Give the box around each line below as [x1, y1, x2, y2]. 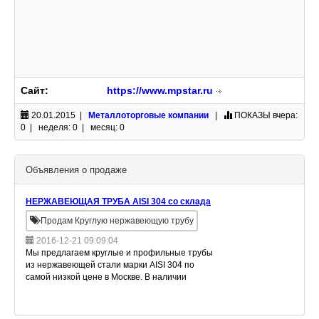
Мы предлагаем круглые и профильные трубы [26, 248, 213, 258]
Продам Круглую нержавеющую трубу [38, 216, 194, 226]
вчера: [271, 110, 298, 120]
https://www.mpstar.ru [107, 85, 213, 96]
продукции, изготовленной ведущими [26, 296, 177, 306]
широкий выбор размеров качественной [26, 284, 188, 294]
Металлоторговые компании [88, 110, 209, 120]
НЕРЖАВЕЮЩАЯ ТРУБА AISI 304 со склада [26, 197, 211, 206]
